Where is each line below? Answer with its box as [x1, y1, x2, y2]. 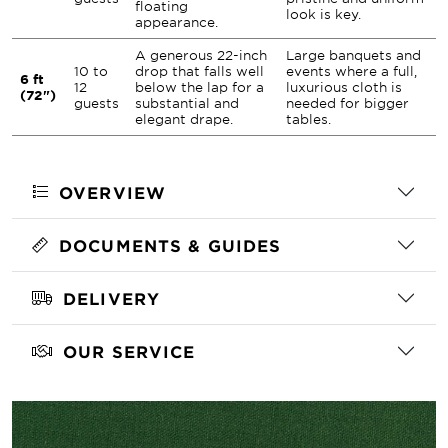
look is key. [286, 6, 361, 22]
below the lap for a [135, 79, 264, 95]
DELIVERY [63, 288, 161, 308]
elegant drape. [135, 111, 233, 127]
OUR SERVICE [63, 341, 196, 361]
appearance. [135, 14, 218, 30]
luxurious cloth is [286, 79, 402, 95]
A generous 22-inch [135, 47, 267, 63]
